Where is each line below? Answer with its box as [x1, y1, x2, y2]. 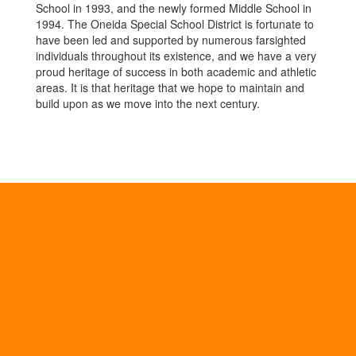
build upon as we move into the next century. [36, 95, 260, 111]
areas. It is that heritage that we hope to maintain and [36, 79, 304, 95]
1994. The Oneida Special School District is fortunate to [36, 15, 314, 32]
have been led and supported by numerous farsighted [36, 31, 306, 48]
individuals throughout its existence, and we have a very [36, 47, 316, 64]
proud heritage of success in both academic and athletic [36, 63, 316, 79]
